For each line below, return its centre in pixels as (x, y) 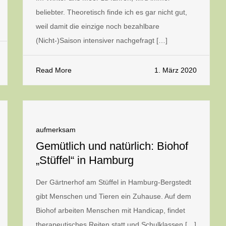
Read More (54, 70)
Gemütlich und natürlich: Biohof (112, 146)
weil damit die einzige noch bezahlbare (98, 26)
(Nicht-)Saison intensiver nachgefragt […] (102, 40)
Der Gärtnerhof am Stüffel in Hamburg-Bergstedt (114, 182)
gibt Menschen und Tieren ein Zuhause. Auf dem (114, 196)
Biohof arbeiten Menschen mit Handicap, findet (110, 210)
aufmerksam (56, 130)
